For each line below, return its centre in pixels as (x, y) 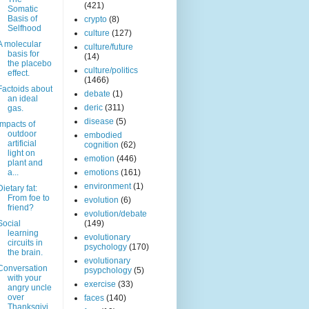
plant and (25, 163)
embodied (103, 136)
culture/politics (111, 71)
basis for (23, 54)
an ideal (22, 99)
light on (21, 153)
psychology (106, 247)
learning (23, 233)
